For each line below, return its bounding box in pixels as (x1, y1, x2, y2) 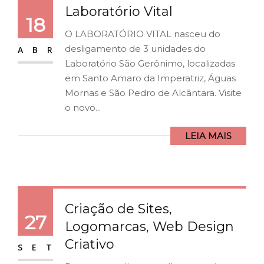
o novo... (65, 102, 101, 114)
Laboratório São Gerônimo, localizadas (65, 58, 235, 70)
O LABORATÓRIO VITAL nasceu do (65, 28, 220, 40)
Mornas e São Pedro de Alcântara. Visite (65, 87, 242, 99)
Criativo (65, 236, 114, 253)
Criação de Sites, (65, 201, 172, 217)
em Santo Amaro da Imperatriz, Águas (65, 72, 236, 84)
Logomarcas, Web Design (65, 219, 234, 235)
